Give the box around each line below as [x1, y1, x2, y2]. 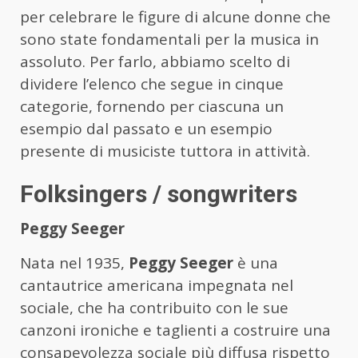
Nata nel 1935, [20, 253, 129, 274]
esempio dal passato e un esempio [20, 118, 272, 140]
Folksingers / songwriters [20, 180, 297, 209]
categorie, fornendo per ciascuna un [20, 96, 284, 117]
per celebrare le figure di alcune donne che [20, 6, 331, 28]
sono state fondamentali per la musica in [20, 29, 319, 50]
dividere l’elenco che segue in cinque [20, 74, 284, 95]
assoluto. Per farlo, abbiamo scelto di [20, 51, 290, 73]
